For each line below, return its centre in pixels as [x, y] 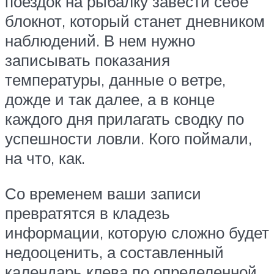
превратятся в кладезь [87, 213]
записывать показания [87, 60]
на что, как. [45, 158]
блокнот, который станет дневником [135, 21]
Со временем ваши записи [103, 193]
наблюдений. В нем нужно [100, 41]
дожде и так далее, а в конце [110, 99]
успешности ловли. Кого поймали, [128, 139]
